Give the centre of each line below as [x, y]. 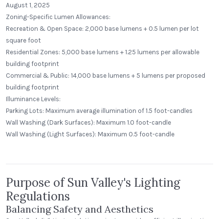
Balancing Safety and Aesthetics [80, 209]
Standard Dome [33, 140]
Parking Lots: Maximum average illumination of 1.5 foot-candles [99, 111]
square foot [23, 40]
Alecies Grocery [40, 129]
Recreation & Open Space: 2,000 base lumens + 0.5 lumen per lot [102, 29]
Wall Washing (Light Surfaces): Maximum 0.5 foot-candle [90, 134]
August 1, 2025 [28, 5]
